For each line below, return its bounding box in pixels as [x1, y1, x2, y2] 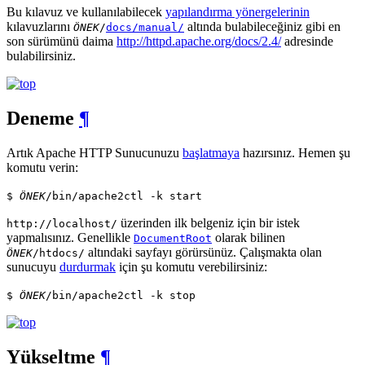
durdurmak [59, 260, 116, 275]
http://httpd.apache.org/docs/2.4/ [117, 34, 281, 49]
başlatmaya [182, 146, 240, 161]
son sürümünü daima [7, 34, 117, 49]
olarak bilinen [212, 231, 285, 245]
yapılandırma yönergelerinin [165, 5, 310, 20]
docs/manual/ [106, 21, 184, 34]
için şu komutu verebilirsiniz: [116, 260, 267, 275]
